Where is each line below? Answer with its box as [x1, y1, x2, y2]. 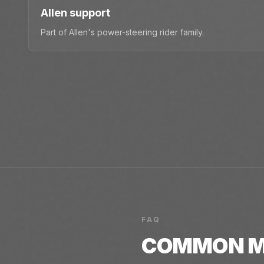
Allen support [41, 6, 110, 19]
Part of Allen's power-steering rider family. [41, 27, 204, 38]
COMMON [141, 233, 247, 259]
